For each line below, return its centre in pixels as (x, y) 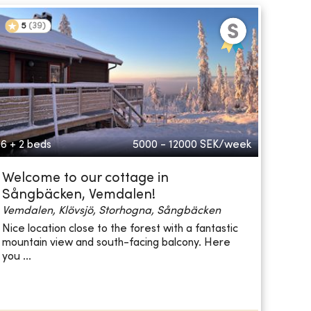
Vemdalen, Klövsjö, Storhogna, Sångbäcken (111, 211)
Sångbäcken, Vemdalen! (78, 196)
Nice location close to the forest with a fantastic (120, 229)
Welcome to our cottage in (85, 179)
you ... (16, 257)
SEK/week (225, 145)
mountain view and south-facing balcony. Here (116, 243)
